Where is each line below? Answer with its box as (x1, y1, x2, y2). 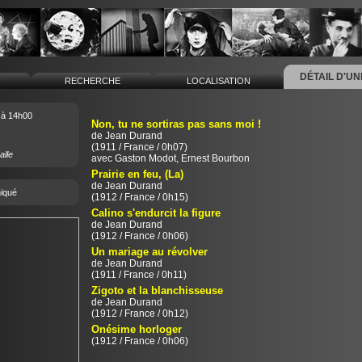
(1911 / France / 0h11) (90, 269, 187, 280)
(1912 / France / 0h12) (90, 308, 188, 319)
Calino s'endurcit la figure (90, 207, 221, 219)
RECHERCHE (59, 76, 125, 86)
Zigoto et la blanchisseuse (90, 284, 223, 297)
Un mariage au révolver (90, 246, 208, 258)
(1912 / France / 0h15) (90, 192, 188, 203)
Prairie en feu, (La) (90, 168, 183, 180)
